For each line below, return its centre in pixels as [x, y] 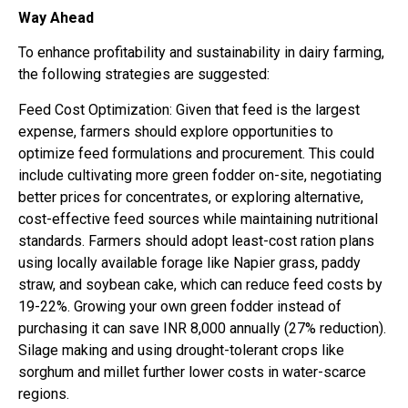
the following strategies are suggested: [144, 75]
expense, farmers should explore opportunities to [176, 131]
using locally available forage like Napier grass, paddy [189, 262]
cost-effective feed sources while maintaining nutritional [198, 219]
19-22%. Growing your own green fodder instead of [180, 306]
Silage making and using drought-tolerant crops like [181, 350]
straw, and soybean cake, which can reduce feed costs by [200, 284]
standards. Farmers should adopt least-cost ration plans [196, 240]
